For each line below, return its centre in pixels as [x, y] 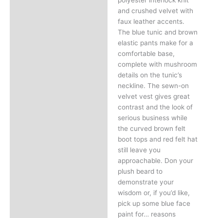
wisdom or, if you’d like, [154, 192]
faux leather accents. [151, 21]
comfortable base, [146, 53]
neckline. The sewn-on [153, 85]
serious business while [152, 118]
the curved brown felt [151, 128]
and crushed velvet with [155, 10]
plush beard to [140, 171]
